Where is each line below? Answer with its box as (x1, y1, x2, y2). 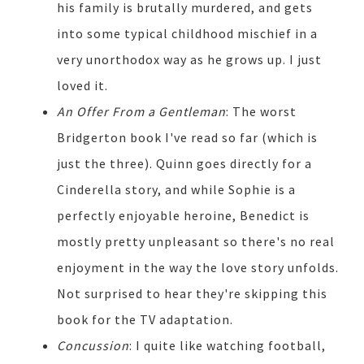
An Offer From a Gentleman (57, 102, 226, 119)
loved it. (57, 76, 111, 93)
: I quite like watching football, (129, 336, 326, 353)
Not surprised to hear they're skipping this (57, 284, 327, 301)
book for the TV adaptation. (57, 310, 236, 327)
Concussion (57, 336, 129, 353)
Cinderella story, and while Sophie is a (57, 180, 296, 197)
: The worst (226, 102, 297, 119)
